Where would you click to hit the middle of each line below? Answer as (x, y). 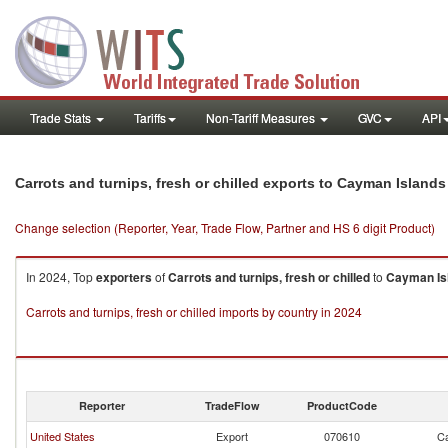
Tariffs (150, 117)
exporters (124, 277)
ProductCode (342, 405)
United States (62, 436)
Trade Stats (62, 117)
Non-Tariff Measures (262, 117)
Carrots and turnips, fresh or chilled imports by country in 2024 (194, 311)
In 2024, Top (61, 276)
